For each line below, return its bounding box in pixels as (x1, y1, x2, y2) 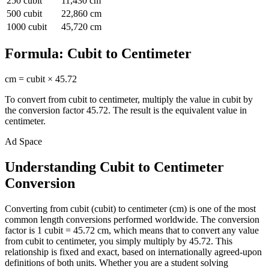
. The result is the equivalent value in (108, 105, 247, 116)
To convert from (5, 94, 68, 105)
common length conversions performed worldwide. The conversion (5, 214, 259, 225)
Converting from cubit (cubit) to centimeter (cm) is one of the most (5, 204, 256, 214)
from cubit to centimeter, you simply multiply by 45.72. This (5, 236, 232, 247)
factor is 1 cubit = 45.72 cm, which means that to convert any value (5, 225, 259, 236)
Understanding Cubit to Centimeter (5, 159, 224, 175)
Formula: (5, 46, 67, 62)
